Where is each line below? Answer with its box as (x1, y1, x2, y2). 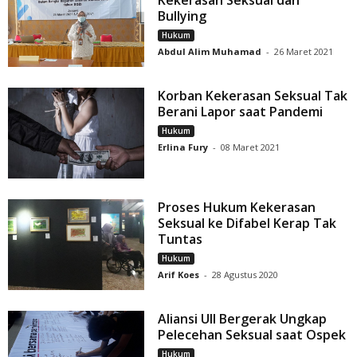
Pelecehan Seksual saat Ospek (158, 326, 347, 344)
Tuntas (158, 230, 203, 249)
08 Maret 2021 (221, 141, 280, 154)
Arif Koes (158, 269, 200, 281)
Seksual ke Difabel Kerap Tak (158, 214, 337, 233)
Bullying (158, 7, 207, 25)
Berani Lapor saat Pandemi (158, 103, 324, 121)
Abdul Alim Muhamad (158, 45, 262, 58)
